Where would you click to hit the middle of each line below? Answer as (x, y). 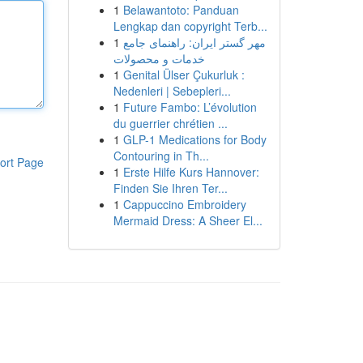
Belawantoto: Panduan (181, 10)
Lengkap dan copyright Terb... (190, 26)
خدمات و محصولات (159, 58)
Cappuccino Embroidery (184, 204)
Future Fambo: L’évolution (190, 107)
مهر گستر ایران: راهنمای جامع (194, 42)
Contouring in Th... (161, 156)
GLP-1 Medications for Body (194, 139)
